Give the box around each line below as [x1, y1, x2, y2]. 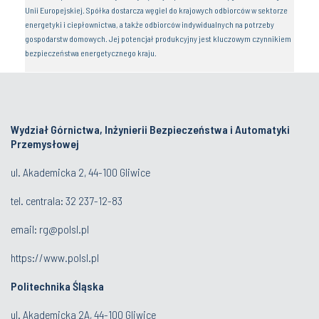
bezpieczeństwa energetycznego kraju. [25, 48, 157, 58]
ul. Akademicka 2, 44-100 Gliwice [11, 165, 150, 179]
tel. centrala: [11, 194, 66, 208]
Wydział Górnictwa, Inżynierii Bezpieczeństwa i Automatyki [11, 122, 290, 137]
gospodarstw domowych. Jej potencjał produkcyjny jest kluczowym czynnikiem [25, 33, 291, 44]
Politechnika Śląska [11, 279, 104, 293]
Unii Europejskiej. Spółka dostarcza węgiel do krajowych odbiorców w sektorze [25, 5, 288, 16]
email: [11, 222, 39, 236]
